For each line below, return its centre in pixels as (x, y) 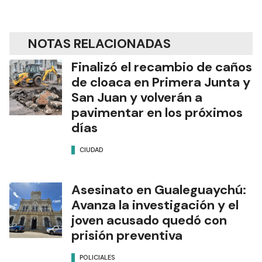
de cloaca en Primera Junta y (161, 82)
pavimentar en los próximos (157, 113)
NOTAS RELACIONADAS (99, 44)
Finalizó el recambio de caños (162, 67)
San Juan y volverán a (137, 98)
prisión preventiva (127, 236)
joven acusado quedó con (149, 220)
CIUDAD (92, 149)
